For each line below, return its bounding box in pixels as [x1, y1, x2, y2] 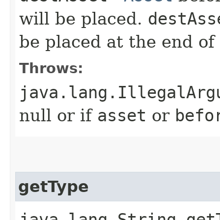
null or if [19, 106, 97, 125]
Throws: [19, 60, 83, 77]
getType [18, 178, 89, 195]
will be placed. [19, 9, 148, 28]
